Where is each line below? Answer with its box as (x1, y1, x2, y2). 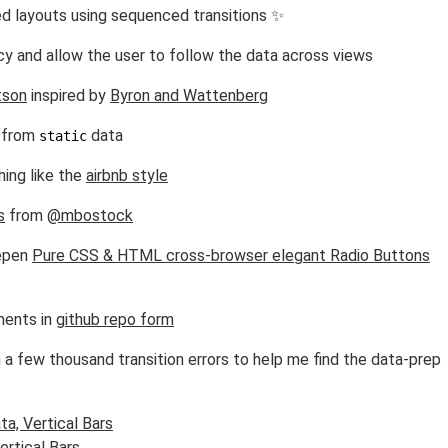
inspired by (27, 86, 110, 105)
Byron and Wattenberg (110, 86, 268, 105)
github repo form (56, 310, 174, 329)
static (39, 128, 87, 144)
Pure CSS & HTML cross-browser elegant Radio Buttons (32, 246, 430, 265)
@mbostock (47, 206, 133, 225)
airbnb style (86, 166, 168, 185)
